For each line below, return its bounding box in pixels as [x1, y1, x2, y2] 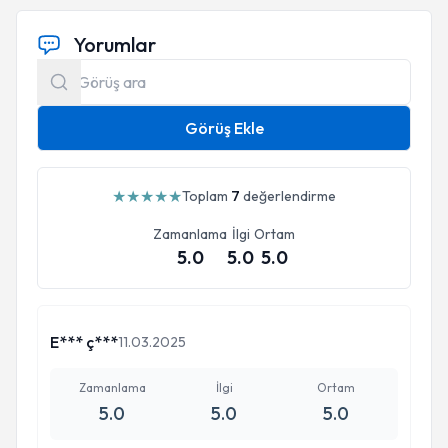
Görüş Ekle [184, 118, 264, 138]
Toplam [182, 187, 231, 205]
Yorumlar [73, 32, 156, 57]
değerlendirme [240, 187, 336, 205]
